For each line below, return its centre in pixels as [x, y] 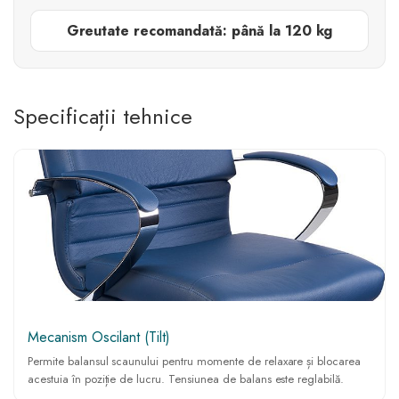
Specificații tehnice [103, 116]
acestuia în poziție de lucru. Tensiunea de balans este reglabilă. [186, 379]
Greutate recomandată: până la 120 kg [199, 30]
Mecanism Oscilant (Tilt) [99, 337]
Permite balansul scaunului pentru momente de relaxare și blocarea [195, 361]
